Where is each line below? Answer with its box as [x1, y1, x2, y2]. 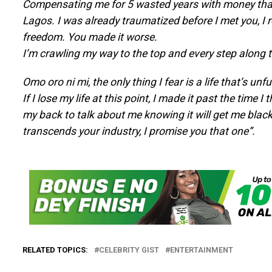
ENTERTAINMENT [169, 245, 233, 254]
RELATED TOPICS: [22, 245, 88, 254]
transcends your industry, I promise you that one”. [22, 124, 255, 137]
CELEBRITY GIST [98, 245, 159, 254]
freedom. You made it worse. [22, 30, 157, 43]
